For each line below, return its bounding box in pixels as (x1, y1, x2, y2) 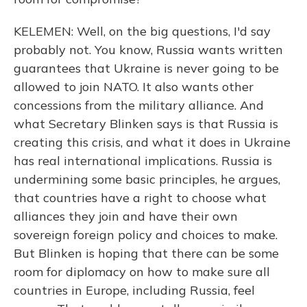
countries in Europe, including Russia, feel (14, 282, 255, 298)
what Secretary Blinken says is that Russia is (14, 116, 278, 132)
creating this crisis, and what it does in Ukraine (14, 134, 291, 150)
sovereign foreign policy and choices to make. (14, 227, 278, 243)
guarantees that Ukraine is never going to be (14, 60, 279, 76)
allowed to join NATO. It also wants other (14, 79, 254, 95)
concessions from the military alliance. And (14, 97, 264, 113)
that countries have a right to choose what (14, 190, 267, 206)
